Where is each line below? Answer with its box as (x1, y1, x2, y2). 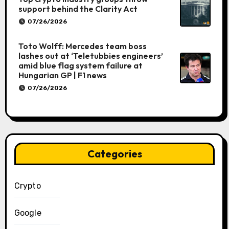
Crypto (14, 181, 41, 191)
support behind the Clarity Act (18, 4, 138, 14)
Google (14, 208, 41, 218)
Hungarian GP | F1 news (18, 70, 107, 81)
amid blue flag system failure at (18, 60, 143, 71)
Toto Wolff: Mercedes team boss (18, 41, 147, 52)
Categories (87, 147, 142, 161)
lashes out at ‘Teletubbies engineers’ (18, 51, 163, 61)
